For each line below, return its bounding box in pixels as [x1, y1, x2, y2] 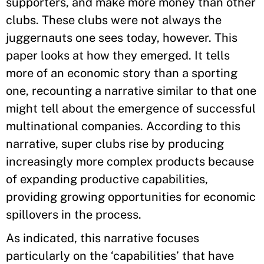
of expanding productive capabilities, [6, 172, 208, 186]
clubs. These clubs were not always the [6, 13, 222, 27]
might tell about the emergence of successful [6, 101, 256, 115]
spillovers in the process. [6, 207, 141, 222]
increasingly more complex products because [6, 154, 254, 169]
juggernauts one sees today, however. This [6, 31, 237, 45]
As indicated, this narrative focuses [6, 231, 199, 245]
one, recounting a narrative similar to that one [6, 84, 256, 98]
